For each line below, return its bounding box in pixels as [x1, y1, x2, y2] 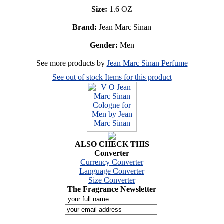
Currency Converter [80, 157, 143, 166]
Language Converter [79, 166, 144, 175]
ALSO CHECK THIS [74, 139, 149, 148]
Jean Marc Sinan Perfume [106, 58, 188, 67]
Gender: [89, 40, 118, 49]
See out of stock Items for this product [52, 72, 172, 81]
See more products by [36, 58, 107, 67]
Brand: [72, 22, 97, 31]
